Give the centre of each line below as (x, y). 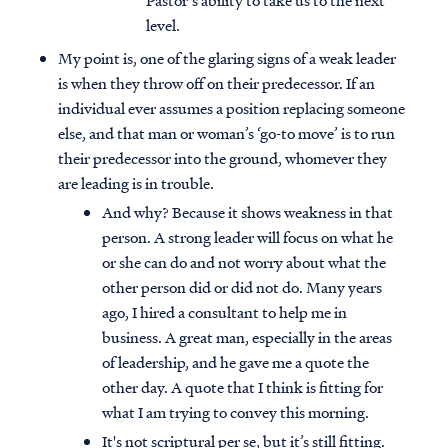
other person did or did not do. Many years (242, 287)
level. (163, 25)
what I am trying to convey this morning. (235, 412)
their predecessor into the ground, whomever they (222, 158)
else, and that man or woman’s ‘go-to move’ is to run (226, 133)
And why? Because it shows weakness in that (247, 212)
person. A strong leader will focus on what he (247, 237)
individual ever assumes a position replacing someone (231, 108)
